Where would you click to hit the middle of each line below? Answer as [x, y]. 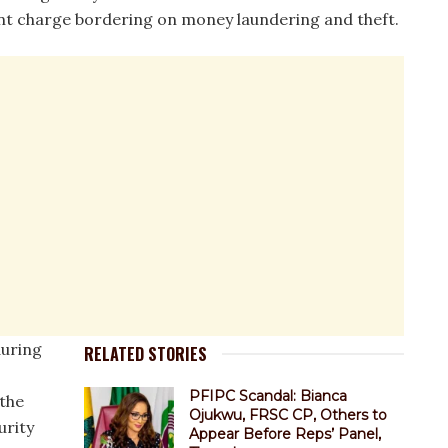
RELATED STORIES [145, 353]
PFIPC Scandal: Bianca [268, 395]
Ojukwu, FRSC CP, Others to [288, 414]
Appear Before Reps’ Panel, [285, 433]
